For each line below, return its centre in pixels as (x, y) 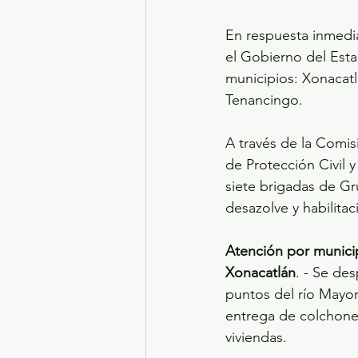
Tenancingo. (264, 100)
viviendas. (256, 338)
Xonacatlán (261, 273)
